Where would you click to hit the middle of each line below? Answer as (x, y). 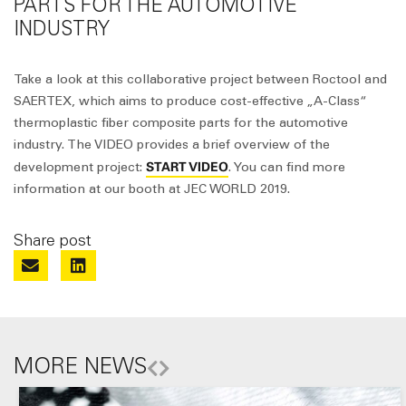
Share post (53, 241)
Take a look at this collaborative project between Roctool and (200, 79)
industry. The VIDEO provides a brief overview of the (172, 144)
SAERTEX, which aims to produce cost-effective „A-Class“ (190, 101)
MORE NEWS (80, 365)
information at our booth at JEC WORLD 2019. (152, 188)
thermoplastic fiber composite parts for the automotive (181, 122)
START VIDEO (187, 166)
